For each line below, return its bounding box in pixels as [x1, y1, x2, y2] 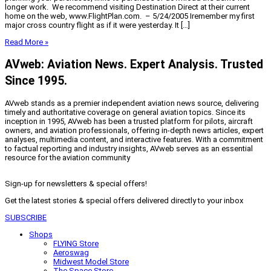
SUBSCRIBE [5, 212, 47, 222]
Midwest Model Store [53, 256, 129, 266]
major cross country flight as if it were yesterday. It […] [5, 20, 190, 30]
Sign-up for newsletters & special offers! [5, 178, 147, 188]
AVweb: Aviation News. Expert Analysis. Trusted [5, 57, 263, 71]
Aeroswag [53, 247, 89, 257]
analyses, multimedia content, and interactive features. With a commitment [5, 134, 263, 144]
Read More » [5, 37, 48, 47]
